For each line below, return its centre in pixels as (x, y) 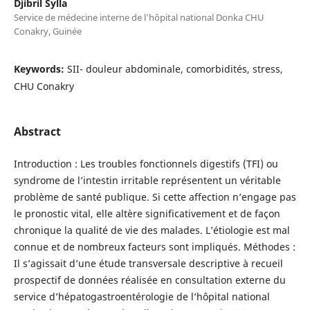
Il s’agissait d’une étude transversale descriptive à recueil (148, 263)
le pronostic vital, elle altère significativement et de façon (147, 213)
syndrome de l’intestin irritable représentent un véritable (147, 180)
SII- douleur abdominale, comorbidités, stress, (175, 69)
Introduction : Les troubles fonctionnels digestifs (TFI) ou (146, 163)
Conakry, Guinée (47, 31)
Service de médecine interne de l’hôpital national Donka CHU (139, 17)
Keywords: (40, 69)
